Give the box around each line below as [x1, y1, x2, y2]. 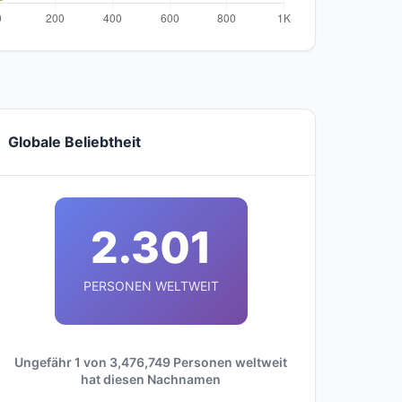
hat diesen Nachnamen [81, 371, 221, 387]
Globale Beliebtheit [8, 133, 141, 151]
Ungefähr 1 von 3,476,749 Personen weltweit [14, 354, 287, 370]
